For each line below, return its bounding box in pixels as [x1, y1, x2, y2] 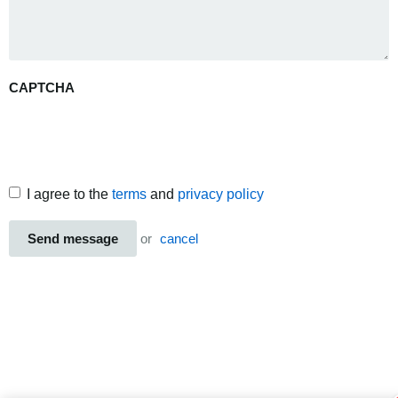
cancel [160, 232, 198, 246]
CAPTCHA [9, 81, 75, 95]
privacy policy [178, 187, 264, 202]
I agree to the [27, 187, 112, 202]
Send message [28, 232, 118, 246]
